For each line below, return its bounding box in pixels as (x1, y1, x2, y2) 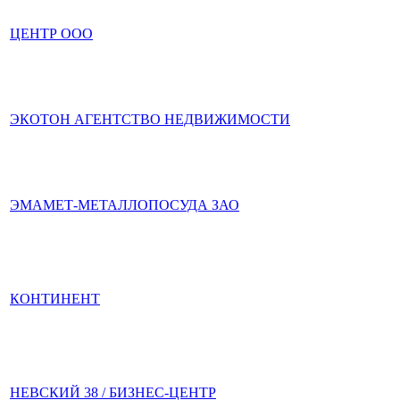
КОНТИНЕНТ (10, 291, 100, 306)
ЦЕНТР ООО (10, 26, 93, 41)
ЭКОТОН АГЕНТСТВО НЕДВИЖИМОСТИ (10, 112, 290, 127)
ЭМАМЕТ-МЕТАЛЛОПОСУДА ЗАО (10, 197, 239, 212)
